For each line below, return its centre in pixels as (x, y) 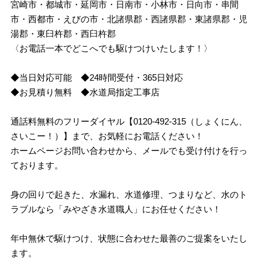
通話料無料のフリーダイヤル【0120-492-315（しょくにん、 (129, 121)
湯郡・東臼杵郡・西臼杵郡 (63, 34)
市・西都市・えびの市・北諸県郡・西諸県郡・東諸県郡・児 (129, 19)
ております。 (37, 165)
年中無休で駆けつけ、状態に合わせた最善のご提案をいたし (129, 238)
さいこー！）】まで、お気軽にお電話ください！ (107, 136)
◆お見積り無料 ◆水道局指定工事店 (85, 92)
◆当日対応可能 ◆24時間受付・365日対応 (97, 77)
